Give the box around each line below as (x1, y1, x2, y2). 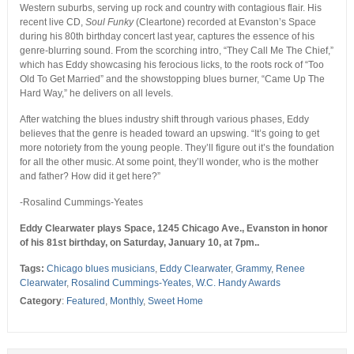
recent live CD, (19, 17, 85, 28)
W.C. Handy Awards (195, 277, 281, 289)
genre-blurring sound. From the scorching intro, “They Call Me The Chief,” (19, 45, 333, 57)
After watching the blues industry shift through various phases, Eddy (19, 114, 309, 126)
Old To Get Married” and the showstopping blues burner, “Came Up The (19, 73, 325, 85)
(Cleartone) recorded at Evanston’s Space (133, 17, 316, 28)
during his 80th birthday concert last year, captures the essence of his (19, 31, 314, 43)
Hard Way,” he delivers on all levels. (19, 88, 173, 100)
